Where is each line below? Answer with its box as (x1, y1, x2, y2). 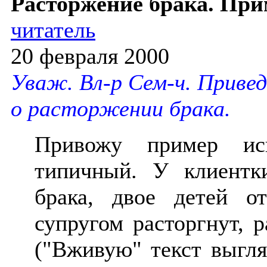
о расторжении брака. (11, 96, 231, 121)
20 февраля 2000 (11, 44, 169, 69)
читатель (11, 17, 95, 42)
